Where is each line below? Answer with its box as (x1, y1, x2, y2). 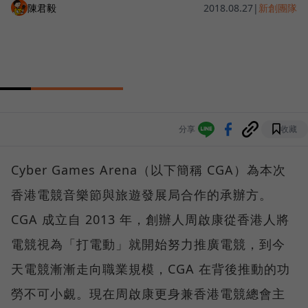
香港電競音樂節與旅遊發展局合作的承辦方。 (11, 186, 272, 203)
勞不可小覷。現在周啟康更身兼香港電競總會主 (11, 285, 285, 302)
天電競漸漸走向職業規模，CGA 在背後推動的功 (11, 261, 290, 278)
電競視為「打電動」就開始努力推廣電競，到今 (11, 236, 285, 253)
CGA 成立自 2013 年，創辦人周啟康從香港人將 (11, 211, 289, 228)
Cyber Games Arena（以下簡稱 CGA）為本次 (11, 162, 286, 179)
